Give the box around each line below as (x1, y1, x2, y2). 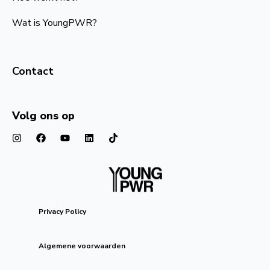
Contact (12, 64, 54, 78)
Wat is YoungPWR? (12, 16, 97, 30)
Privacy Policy (39, 207, 86, 217)
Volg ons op (12, 108, 75, 123)
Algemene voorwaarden (39, 241, 125, 251)
